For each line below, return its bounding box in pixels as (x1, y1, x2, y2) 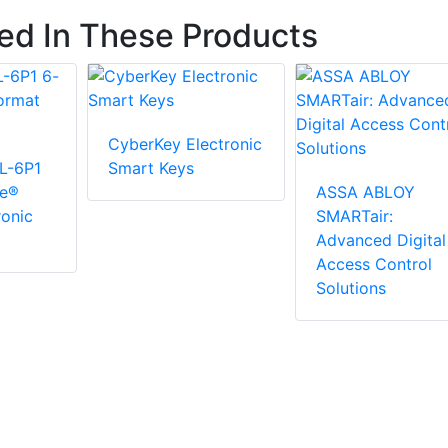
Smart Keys (107, 158, 194, 179)
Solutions (316, 278, 386, 299)
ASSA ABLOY (316, 182, 415, 203)
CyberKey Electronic (107, 134, 262, 155)
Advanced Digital (316, 230, 446, 251)
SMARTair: (316, 206, 393, 227)
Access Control (316, 254, 432, 275)
